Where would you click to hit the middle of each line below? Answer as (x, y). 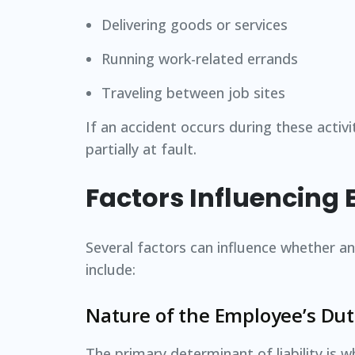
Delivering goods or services (195, 24)
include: (111, 269)
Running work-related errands (200, 58)
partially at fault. (141, 149)
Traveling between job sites (193, 92)
